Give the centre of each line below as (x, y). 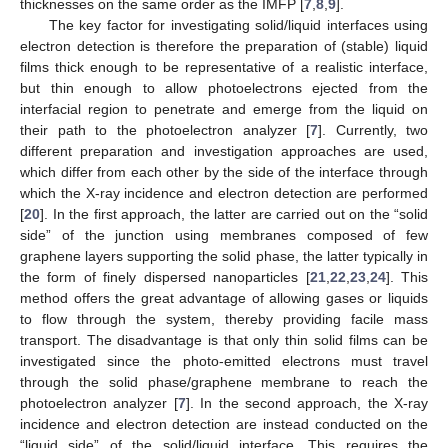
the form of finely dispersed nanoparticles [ (165, 277)
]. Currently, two (373, 130)
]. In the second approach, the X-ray (306, 403)
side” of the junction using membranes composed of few (224, 235)
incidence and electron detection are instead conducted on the (224, 424)
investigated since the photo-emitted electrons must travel (224, 361)
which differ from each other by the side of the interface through (224, 172)
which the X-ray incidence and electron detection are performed (224, 193)
